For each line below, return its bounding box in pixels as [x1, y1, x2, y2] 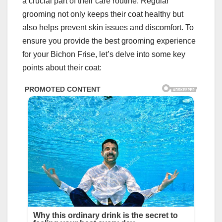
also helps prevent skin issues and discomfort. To [22, 23, 194, 32]
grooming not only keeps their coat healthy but [22, 10, 183, 18]
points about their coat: [22, 63, 102, 72]
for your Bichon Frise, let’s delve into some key [22, 50, 185, 58]
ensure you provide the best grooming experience [22, 37, 196, 45]
